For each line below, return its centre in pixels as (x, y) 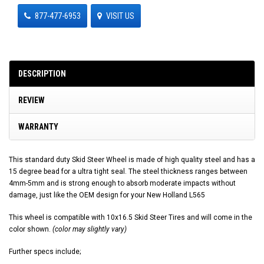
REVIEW (32, 100)
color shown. (31, 229)
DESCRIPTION (42, 73)
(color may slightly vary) (90, 229)
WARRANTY (38, 126)
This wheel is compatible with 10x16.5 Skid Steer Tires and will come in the (131, 217)
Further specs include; (45, 251)
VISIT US (120, 16)
